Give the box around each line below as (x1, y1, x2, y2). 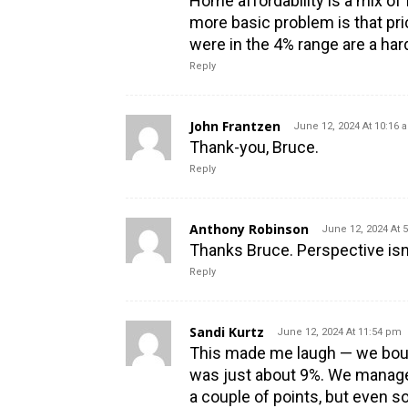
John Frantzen (189, 117, 280, 135)
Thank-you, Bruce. (189, 137, 319, 157)
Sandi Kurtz (189, 322, 264, 341)
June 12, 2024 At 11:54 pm (277, 325, 402, 338)
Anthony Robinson (189, 219, 309, 238)
